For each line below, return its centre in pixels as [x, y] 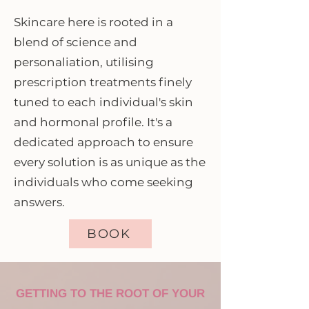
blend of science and [76, 42]
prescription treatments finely [103, 82]
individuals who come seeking [103, 182]
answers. [39, 202]
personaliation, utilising [84, 62]
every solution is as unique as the [110, 162]
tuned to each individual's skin [103, 102]
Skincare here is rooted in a [93, 22]
